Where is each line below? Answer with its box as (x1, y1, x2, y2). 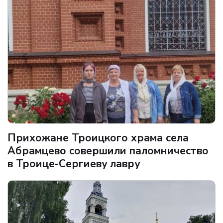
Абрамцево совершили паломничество (7, 144, 209, 158)
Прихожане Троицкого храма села (7, 131, 189, 145)
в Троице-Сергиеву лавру (7, 157, 140, 171)
